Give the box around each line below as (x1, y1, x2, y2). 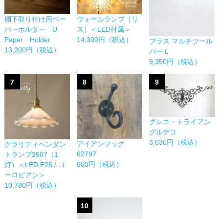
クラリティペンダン (4, 140, 66, 148)
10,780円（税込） (4, 181, 61, 189)
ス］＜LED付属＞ (77, 25, 131, 34)
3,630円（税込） (149, 138, 201, 147)
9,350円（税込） (149, 57, 201, 66)
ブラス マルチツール (149, 37, 213, 45)
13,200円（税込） (4, 45, 61, 54)
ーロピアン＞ (4, 171, 46, 179)
